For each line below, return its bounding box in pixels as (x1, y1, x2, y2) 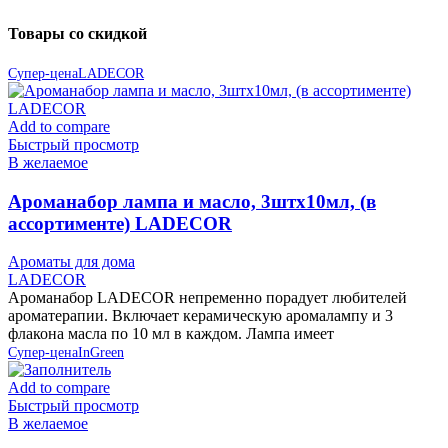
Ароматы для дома (8, 253, 135, 271)
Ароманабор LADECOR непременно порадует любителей (8, 289, 407, 307)
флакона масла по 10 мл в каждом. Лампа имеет (8, 325, 334, 343)
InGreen (78, 345, 124, 361)
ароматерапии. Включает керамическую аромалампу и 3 (8, 307, 393, 325)
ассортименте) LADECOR (8, 212, 232, 234)
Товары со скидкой (8, 24, 147, 42)
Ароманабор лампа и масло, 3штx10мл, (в (8, 190, 376, 212)
